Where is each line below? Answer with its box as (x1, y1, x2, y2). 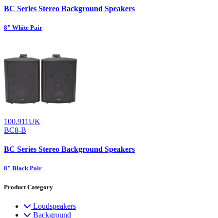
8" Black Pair (4, 164, 42, 172)
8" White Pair (4, 23, 42, 31)
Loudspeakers (33, 201, 76, 210)
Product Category (4, 183, 53, 191)
